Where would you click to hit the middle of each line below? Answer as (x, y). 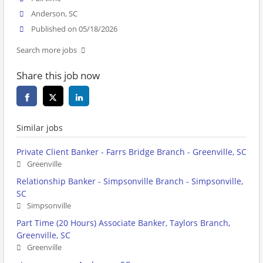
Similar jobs (40, 128)
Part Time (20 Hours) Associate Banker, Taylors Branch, (123, 223)
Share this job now (58, 76)
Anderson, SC (55, 14)
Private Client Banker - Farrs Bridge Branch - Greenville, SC (131, 152)
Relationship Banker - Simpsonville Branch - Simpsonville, (130, 181)
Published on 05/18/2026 (75, 29)
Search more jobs (47, 50)
